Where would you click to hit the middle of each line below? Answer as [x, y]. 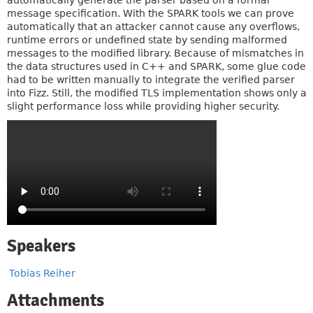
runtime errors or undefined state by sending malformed [147, 40]
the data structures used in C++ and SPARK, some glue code [156, 66]
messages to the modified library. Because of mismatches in [155, 53]
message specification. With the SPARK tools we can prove [151, 13]
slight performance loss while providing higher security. [143, 106]
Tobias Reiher [42, 273]
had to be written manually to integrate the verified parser [151, 80]
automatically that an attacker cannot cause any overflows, [153, 27]
